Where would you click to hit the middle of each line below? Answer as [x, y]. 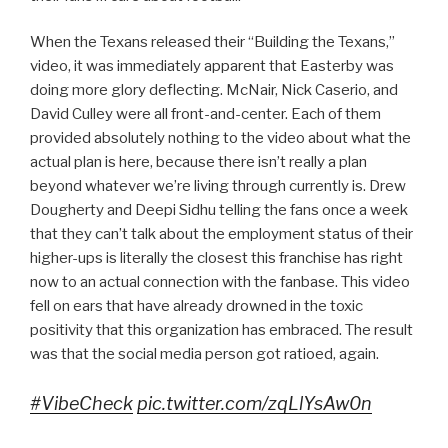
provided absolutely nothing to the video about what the [220, 138]
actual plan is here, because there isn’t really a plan [198, 162]
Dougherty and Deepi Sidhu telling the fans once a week [219, 210]
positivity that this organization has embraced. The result [221, 330]
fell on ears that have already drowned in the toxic [196, 306]
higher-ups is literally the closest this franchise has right [216, 258]
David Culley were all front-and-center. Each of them [205, 114]
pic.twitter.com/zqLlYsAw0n [254, 403]
